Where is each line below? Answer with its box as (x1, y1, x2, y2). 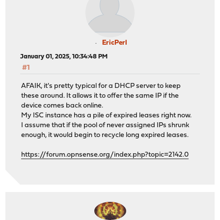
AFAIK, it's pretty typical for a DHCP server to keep (21, 82, 181, 90)
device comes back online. (21, 102, 104, 110)
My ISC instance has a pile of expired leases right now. (21, 111, 192, 119)
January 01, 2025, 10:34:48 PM (20, 54, 108, 60)
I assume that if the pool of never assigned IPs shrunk (21, 121, 190, 129)
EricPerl (102, 39, 127, 47)
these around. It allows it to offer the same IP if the (21, 92, 179, 100)
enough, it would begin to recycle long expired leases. (21, 131, 189, 139)
